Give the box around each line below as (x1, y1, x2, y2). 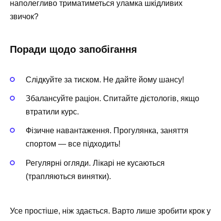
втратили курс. (26, 108, 79, 116)
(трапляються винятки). (26, 172, 111, 181)
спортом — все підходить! (26, 140, 120, 148)
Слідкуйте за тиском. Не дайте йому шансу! (26, 75, 184, 84)
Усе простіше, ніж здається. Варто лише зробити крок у (10, 206, 211, 215)
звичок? (10, 12, 38, 21)
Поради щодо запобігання (10, 43, 137, 55)
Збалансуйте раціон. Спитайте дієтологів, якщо (26, 94, 199, 103)
